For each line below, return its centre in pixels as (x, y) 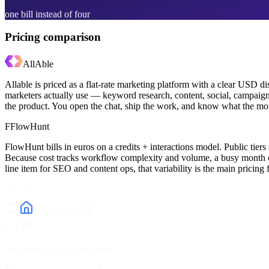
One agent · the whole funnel (60, 249)
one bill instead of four (47, 14)
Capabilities (56, 212)
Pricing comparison (53, 37)
